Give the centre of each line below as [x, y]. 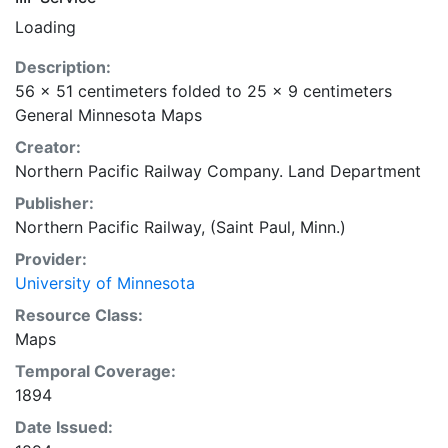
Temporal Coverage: [95, 371]
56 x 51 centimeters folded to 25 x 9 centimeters [203, 91]
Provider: [51, 259]
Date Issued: [64, 427]
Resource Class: [79, 315]
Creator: [48, 147]
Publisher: [54, 203]
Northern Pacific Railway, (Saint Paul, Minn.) [180, 227]
